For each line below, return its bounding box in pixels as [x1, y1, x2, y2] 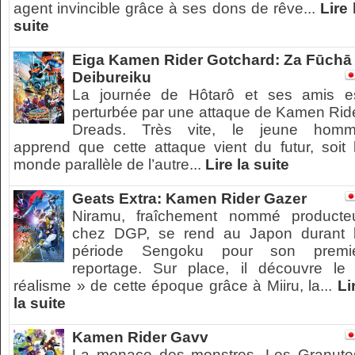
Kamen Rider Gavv [72, 329, 208, 345]
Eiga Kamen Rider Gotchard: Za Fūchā [72, 52, 352, 68]
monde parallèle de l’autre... [13, 156, 205, 173]
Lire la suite [205, 156, 289, 173]
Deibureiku [72, 69, 151, 86]
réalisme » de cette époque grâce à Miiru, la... [13, 277, 338, 294]
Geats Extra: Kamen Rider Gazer [72, 190, 307, 207]
